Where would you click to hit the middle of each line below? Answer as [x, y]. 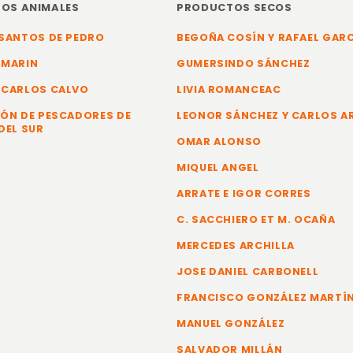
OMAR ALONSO [219, 141]
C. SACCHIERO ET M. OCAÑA [256, 219]
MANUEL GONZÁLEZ [231, 323]
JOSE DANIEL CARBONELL [248, 271]
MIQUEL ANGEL [218, 167]
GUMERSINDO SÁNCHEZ [243, 63]
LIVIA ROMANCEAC [229, 89]
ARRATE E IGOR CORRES [244, 193]
